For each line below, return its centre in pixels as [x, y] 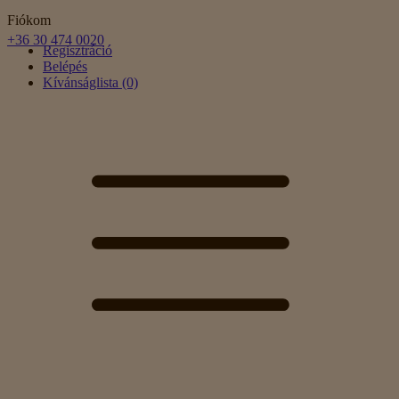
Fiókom [29, 20]
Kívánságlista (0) [90, 82]
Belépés [65, 66]
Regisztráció [77, 50]
